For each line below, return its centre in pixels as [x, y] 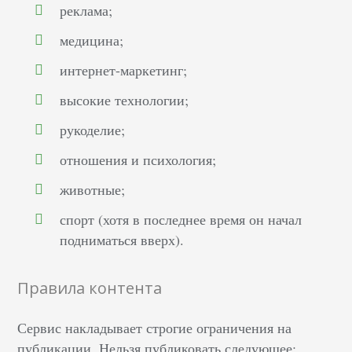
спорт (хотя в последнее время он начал [181, 220]
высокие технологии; [125, 100]
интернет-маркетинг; [124, 70]
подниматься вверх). [122, 240]
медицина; [92, 40]
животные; [93, 190]
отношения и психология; [138, 160]
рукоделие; [93, 130]
